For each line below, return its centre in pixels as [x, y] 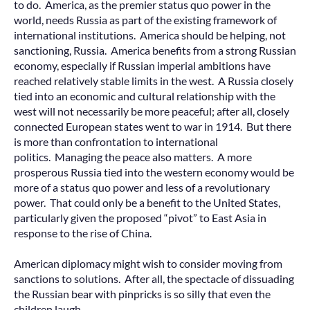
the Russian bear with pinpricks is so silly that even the [142, 293]
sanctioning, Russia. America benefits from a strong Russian [155, 50]
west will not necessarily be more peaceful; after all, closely [152, 111]
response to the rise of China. [83, 232]
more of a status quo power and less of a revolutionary [142, 187]
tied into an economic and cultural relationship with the [145, 95]
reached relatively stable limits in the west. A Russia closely [154, 80]
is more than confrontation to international [116, 141]
